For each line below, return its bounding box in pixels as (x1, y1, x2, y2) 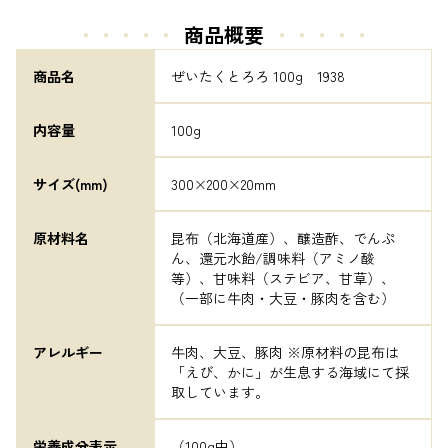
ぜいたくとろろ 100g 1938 (171, 66, 345, 86)
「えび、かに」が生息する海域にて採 (171, 362, 409, 382)
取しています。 (171, 382, 269, 402)
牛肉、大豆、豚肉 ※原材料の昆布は (171, 342, 399, 362)
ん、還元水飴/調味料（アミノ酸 (171, 248, 375, 268)
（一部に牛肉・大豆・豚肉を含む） (171, 288, 395, 308)
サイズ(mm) (33, 174, 108, 194)
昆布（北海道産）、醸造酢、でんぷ (171, 228, 395, 248)
